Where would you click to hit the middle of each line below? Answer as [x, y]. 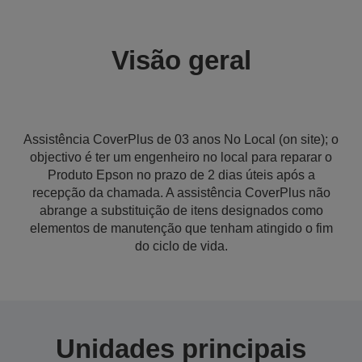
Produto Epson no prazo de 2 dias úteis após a [181, 175]
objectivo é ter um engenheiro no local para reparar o [181, 157]
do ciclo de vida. [181, 246]
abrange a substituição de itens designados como [181, 210]
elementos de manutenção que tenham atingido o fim [181, 228]
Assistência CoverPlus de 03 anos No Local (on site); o [181, 139]
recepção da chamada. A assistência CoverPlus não [181, 193]
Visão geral [181, 60]
